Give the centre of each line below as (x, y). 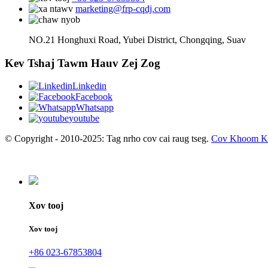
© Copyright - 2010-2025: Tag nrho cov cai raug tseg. (107, 139)
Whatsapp (95, 108)
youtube (84, 118)
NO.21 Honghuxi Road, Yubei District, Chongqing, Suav (137, 40)
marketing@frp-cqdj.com (123, 9)
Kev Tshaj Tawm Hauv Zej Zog (83, 63)
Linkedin (89, 86)
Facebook (94, 97)
